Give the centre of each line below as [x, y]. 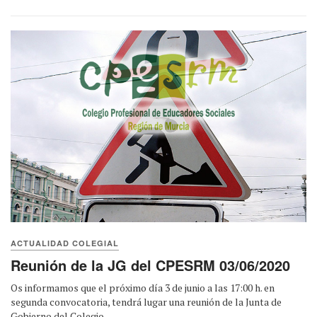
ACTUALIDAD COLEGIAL [65, 243]
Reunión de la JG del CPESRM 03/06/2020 [150, 265]
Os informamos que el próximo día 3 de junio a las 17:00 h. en [143, 287]
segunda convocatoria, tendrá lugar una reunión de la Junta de [146, 301]
